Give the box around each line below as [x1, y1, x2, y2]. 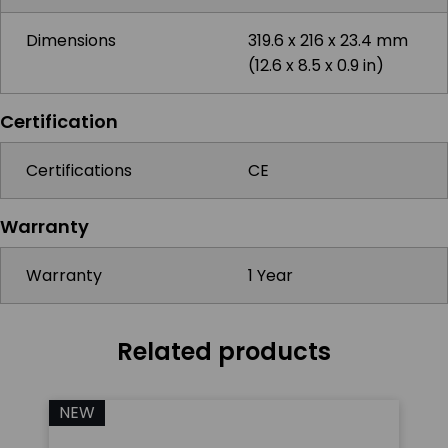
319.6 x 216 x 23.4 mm [248, 29, 408, 52]
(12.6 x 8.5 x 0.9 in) [248, 54, 384, 77]
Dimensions [26, 29, 116, 52]
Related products [117, 335, 331, 368]
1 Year [248, 264, 293, 287]
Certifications [26, 159, 132, 182]
